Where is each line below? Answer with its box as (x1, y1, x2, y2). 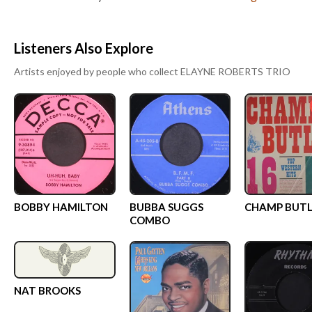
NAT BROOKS (14, 284, 81, 297)
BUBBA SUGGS (129, 200, 203, 213)
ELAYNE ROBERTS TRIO (180, 65, 290, 77)
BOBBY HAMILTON (14, 200, 108, 213)
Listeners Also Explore (14, 40, 153, 56)
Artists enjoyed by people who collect (14, 65, 180, 77)
